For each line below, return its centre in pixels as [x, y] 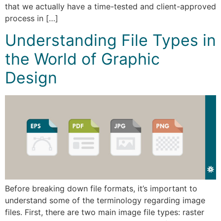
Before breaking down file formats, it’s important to [101, 189]
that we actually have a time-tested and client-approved [110, 6]
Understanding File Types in [110, 40]
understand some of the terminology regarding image [105, 201]
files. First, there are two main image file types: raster [105, 212]
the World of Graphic [82, 59]
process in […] [32, 18]
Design [31, 78]
